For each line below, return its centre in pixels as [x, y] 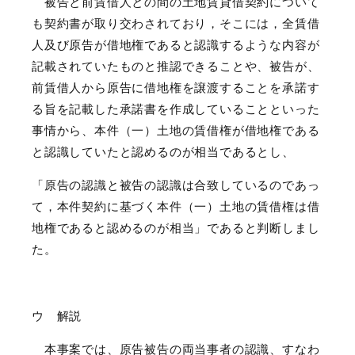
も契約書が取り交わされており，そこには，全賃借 [176, 23]
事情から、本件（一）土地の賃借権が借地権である [176, 130]
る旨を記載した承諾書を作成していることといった [176, 109]
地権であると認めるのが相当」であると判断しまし [176, 227]
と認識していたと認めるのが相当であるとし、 [163, 151]
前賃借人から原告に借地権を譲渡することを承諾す [176, 87]
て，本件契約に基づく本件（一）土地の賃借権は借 [176, 206]
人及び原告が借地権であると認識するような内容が [176, 44]
